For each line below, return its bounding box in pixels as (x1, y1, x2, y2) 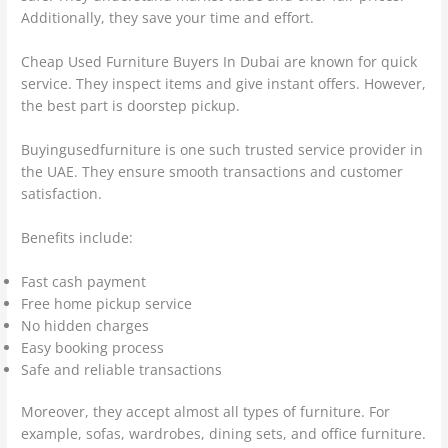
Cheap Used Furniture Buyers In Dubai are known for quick (21, 51, 418, 71)
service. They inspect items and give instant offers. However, (21, 73, 427, 93)
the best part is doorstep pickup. (21, 95, 241, 115)
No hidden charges (21, 315, 150, 335)
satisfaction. (21, 183, 103, 203)
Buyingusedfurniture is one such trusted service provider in (21, 139, 424, 159)
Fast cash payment (21, 271, 147, 291)
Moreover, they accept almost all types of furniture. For (21, 402, 391, 422)
